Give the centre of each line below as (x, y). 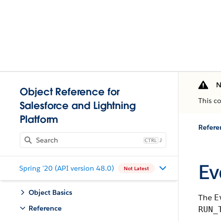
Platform (39, 119)
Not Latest (136, 168)
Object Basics (50, 192)
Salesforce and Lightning (78, 106)
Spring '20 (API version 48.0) (66, 168)
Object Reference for (70, 92)
